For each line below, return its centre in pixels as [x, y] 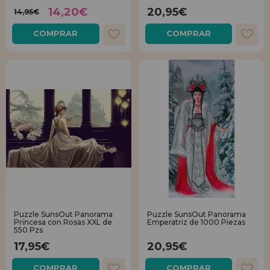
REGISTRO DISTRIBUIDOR [135, 25]
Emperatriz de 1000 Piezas [196, 222]
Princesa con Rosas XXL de [63, 222]
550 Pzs [28, 230]
